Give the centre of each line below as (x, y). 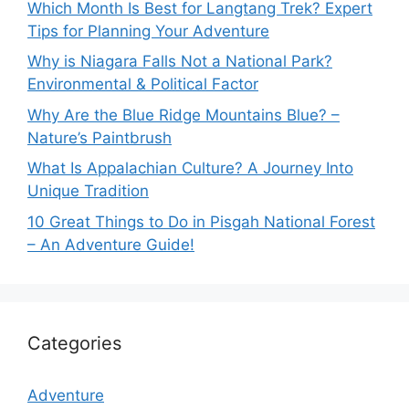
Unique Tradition (88, 191)
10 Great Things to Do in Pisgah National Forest (201, 221)
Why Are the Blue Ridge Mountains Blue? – (184, 115)
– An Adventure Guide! (111, 244)
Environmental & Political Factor (143, 84)
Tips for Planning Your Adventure (148, 31)
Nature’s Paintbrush (100, 137)
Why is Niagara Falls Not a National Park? (180, 62)
